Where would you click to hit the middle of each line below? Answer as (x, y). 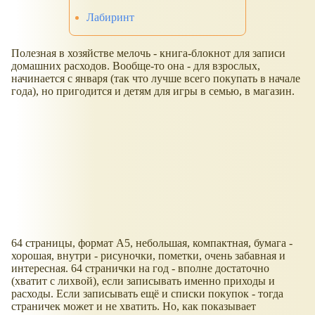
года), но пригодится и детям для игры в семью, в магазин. (153, 91)
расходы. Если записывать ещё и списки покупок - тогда (147, 294)
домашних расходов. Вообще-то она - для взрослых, (136, 66)
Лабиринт (110, 18)
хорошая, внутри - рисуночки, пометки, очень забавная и (148, 256)
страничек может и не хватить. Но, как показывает (134, 307)
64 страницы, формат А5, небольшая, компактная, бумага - (152, 243)
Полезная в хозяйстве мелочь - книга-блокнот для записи (148, 53)
